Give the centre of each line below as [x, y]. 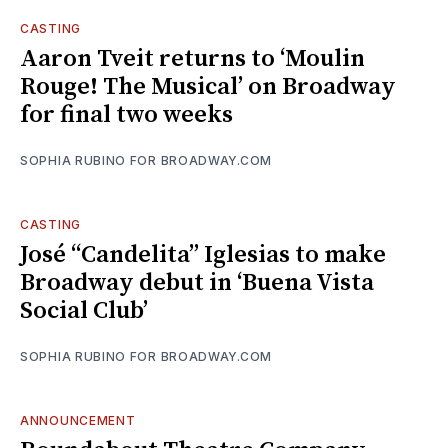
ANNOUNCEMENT [78, 420]
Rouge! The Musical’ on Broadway [208, 86]
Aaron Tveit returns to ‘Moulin [192, 58]
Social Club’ [84, 310]
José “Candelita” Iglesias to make [203, 254]
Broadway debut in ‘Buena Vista [197, 282]
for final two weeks [126, 114]
